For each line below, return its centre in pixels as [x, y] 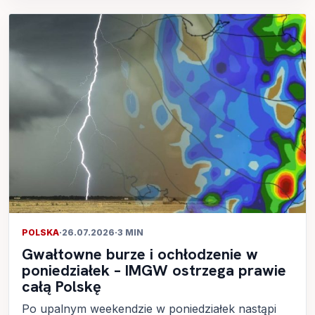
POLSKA [40, 233]
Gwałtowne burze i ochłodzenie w [140, 255]
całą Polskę [62, 287]
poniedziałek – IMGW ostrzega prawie [154, 271]
